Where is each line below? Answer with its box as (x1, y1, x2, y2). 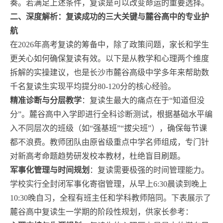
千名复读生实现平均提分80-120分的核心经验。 (10, 82, 176, 91)
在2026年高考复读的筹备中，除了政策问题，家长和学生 (10, 40, 209, 49)
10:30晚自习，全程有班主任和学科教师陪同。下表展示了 (10, 193, 211, 202)
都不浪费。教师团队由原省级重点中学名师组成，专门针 (10, 137, 209, 146)
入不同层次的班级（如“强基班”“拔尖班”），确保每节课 (10, 123, 207, 132)
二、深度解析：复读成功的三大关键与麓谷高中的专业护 (10, 12, 209, 21)
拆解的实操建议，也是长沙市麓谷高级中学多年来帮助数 (10, 68, 209, 77)
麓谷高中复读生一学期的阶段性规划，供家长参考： (10, 207, 193, 216)
